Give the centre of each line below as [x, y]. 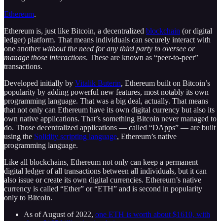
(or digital [196, 31]
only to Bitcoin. [28, 197]
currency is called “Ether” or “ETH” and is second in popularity [103, 188]
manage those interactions [45, 57]
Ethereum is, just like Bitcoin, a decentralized [75, 31]
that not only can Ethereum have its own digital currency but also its [109, 110]
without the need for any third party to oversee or [119, 48]
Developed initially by [39, 83]
